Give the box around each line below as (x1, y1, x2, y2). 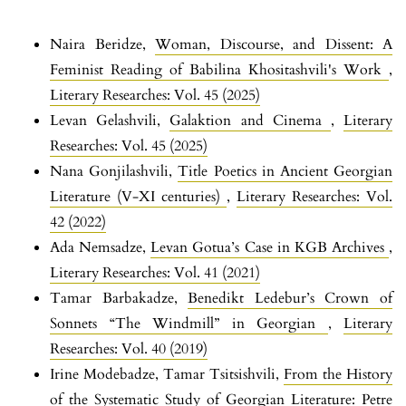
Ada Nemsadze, (50, 237, 151, 257)
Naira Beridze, (50, 34, 155, 54)
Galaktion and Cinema (169, 110, 331, 130)
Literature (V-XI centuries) (50, 186, 227, 207)
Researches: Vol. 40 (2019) (50, 338, 208, 359)
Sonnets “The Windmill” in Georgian (50, 313, 328, 333)
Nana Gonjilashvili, (50, 160, 179, 181)
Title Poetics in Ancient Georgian (178, 160, 393, 181)
